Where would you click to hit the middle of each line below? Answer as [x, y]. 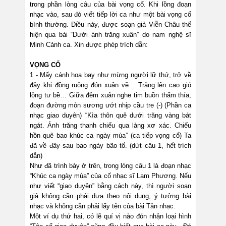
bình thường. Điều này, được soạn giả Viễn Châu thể [110, 25]
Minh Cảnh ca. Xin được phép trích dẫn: [89, 45]
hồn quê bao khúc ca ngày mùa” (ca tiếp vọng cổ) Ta [110, 136]
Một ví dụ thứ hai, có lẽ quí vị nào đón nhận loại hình [110, 216]
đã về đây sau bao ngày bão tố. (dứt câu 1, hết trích [110, 146]
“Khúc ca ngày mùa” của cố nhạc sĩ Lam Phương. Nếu [110, 176]
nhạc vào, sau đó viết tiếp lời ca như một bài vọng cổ [110, 15]
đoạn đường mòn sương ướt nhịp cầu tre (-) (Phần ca [110, 105]
